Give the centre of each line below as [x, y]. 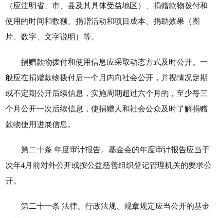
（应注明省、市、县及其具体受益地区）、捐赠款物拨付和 [107, 6]
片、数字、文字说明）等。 [52, 37]
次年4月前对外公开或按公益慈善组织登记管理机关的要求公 [109, 165]
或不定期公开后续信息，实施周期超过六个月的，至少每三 [107, 93]
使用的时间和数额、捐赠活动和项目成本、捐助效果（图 [103, 21]
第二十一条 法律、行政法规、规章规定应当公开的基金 [116, 206]
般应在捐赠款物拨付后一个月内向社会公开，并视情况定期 [107, 78]
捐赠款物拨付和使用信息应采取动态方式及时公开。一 [115, 62]
